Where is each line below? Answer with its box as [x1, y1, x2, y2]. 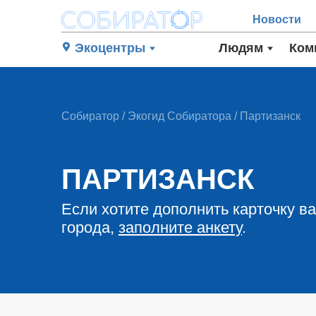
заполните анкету [119, 219, 242, 236]
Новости [253, 13, 302, 25]
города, [61, 219, 119, 236]
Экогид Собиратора [128, 110, 231, 122]
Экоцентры [75, 41, 145, 55]
